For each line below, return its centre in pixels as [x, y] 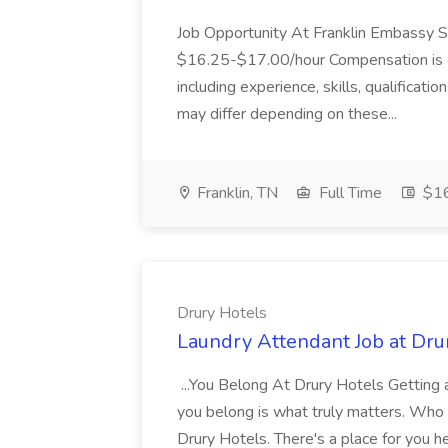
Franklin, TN [235, 193]
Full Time [348, 193]
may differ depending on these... [287, 114]
